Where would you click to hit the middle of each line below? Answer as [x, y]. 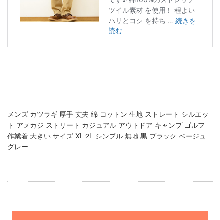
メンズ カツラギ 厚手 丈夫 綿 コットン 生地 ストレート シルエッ [108, 114]
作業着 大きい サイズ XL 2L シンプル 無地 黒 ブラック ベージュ [107, 136]
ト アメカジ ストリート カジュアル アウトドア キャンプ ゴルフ [106, 125]
